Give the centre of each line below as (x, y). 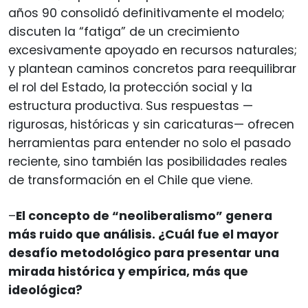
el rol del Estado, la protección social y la (130, 87)
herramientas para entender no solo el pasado (150, 143)
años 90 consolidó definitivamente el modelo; (146, 13)
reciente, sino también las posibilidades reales (148, 161)
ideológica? (45, 290)
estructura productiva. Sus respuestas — (131, 106)
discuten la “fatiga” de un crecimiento (124, 31)
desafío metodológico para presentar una (144, 253)
